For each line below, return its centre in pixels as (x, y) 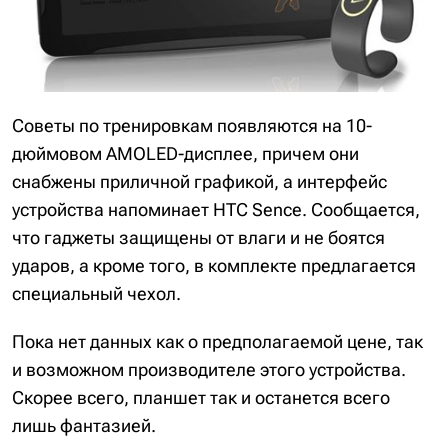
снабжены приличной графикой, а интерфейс (199, 181)
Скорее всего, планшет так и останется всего (201, 397)
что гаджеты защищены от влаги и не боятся (198, 237)
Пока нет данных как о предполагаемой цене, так (217, 341)
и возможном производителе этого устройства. (209, 369)
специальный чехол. (96, 293)
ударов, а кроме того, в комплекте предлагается (214, 265)
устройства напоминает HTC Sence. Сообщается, (216, 209)
